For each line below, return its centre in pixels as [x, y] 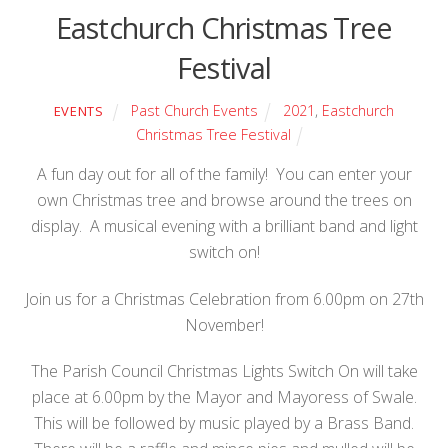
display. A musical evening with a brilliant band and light [224, 225]
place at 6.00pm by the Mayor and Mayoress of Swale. [224, 397]
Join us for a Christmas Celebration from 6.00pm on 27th [224, 298]
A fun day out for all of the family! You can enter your [224, 173]
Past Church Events [194, 111]
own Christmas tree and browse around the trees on [224, 199]
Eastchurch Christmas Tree [224, 27]
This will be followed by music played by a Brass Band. [224, 423]
